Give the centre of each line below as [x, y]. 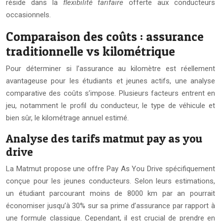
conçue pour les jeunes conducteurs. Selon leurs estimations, [110, 181]
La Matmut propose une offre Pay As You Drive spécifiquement [110, 169]
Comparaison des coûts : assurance [105, 37]
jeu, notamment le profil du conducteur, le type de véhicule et [110, 106]
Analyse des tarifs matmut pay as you [104, 139]
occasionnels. [28, 15]
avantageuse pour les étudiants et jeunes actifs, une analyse [110, 81]
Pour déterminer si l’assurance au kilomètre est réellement [110, 69]
